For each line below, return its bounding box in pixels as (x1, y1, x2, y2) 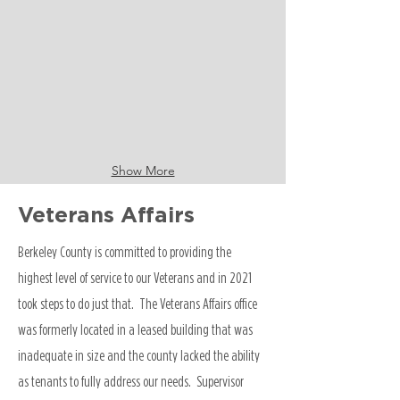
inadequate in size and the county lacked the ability (18, 347, 260, 363)
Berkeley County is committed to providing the (18, 244, 231, 260)
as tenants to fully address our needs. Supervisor (18, 373, 244, 389)
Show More (111, 162, 175, 179)
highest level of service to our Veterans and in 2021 (18, 270, 252, 286)
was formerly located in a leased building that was (18, 321, 253, 337)
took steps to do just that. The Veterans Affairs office (18, 296, 257, 312)
